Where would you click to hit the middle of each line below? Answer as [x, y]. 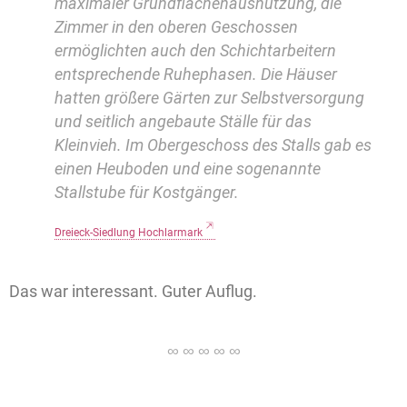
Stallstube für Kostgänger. [149, 193]
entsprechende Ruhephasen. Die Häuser [196, 74]
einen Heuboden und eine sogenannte [188, 169]
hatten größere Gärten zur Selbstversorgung [209, 98]
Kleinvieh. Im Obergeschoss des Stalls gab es [213, 145]
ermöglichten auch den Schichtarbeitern [195, 51]
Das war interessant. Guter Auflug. [133, 292]
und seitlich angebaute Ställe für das [183, 122]
